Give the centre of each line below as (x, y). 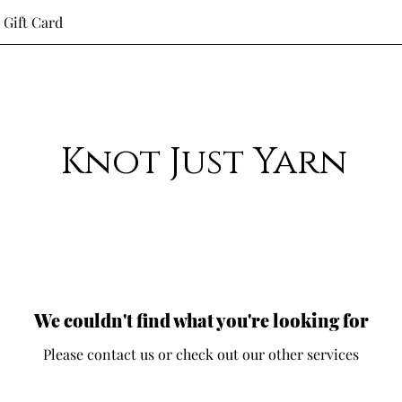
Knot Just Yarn (204, 162)
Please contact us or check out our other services (201, 354)
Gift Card (33, 22)
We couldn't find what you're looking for (201, 320)
